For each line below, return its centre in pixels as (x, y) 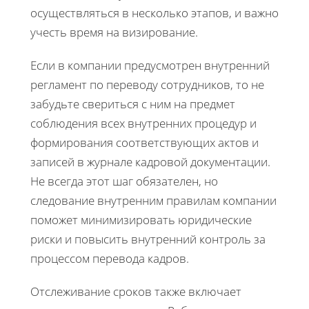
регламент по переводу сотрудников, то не (147, 84)
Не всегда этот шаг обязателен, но (124, 181)
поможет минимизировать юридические (141, 219)
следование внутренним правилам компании (153, 200)
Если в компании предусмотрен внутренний (150, 65)
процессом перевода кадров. (110, 258)
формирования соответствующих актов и (144, 142)
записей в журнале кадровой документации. (150, 161)
